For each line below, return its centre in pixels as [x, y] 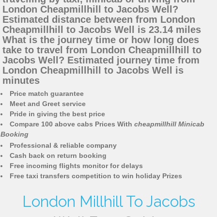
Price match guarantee [47, 94]
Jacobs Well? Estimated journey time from [101, 60]
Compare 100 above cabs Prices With [72, 124]
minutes [21, 81]
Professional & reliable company [63, 146]
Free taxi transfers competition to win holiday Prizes [96, 176]
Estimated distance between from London [99, 20]
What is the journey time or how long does [101, 40]
